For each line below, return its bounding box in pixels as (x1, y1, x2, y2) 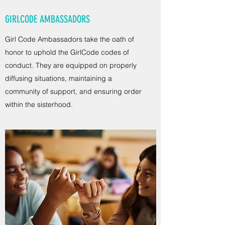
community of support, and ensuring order (5, 87, 142, 96)
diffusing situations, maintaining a (5, 74, 112, 83)
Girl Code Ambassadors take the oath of (5, 35, 134, 44)
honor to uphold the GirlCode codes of (5, 48, 129, 57)
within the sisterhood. (5, 100, 73, 109)
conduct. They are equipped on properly (5, 61, 137, 70)
